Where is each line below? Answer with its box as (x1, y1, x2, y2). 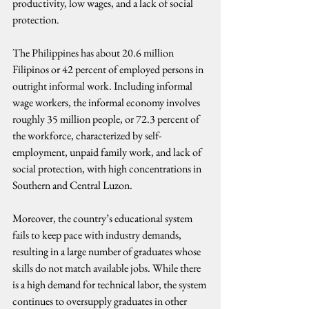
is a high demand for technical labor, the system (12, 277, 208, 292)
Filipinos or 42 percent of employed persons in (12, 62, 206, 77)
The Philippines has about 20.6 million (12, 46, 176, 60)
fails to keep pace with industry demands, (12, 228, 183, 242)
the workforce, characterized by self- (12, 128, 161, 143)
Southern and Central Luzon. (12, 178, 132, 192)
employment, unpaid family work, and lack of (12, 145, 203, 159)
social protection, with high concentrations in (12, 161, 203, 176)
